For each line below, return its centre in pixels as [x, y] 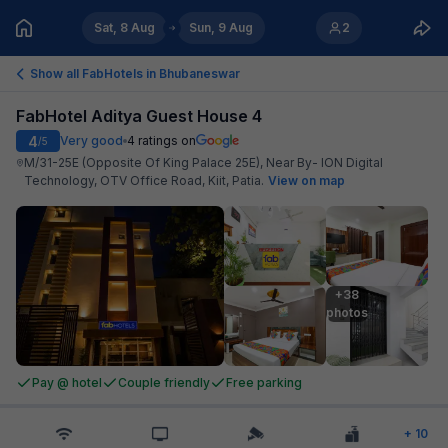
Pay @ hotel [67, 382]
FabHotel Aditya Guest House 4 [139, 116]
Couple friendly [164, 382]
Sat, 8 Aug [125, 27]
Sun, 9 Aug [221, 27]
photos [347, 312]
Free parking [264, 382]
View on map [307, 180]
